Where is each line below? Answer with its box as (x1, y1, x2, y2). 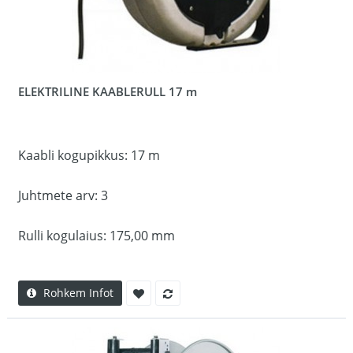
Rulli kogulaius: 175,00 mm (18, 227, 175, 244)
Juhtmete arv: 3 (18, 187, 108, 204)
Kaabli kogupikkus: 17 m (18, 147, 160, 164)
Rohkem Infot (43, 285, 113, 300)
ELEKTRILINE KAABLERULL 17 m (18, 84, 197, 99)
